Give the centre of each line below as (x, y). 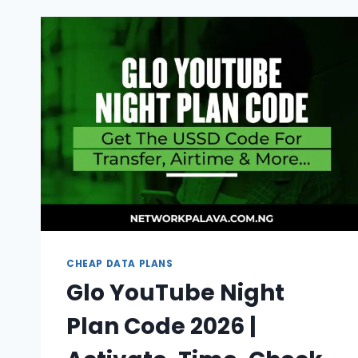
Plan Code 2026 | (161, 327)
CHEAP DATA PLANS (120, 264)
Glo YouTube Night (175, 293)
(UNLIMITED (171, 46)
